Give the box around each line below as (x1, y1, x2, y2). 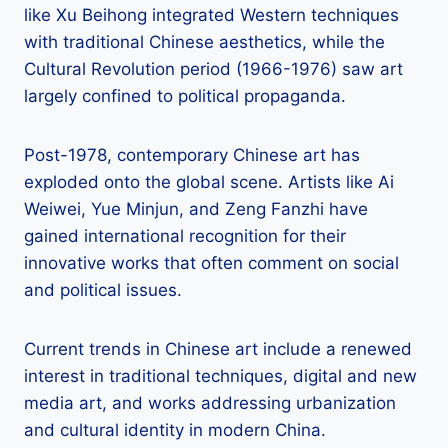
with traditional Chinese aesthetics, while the (24, 32, 385, 53)
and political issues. (24, 280, 182, 301)
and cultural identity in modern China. (24, 420, 326, 441)
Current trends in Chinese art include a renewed (24, 339, 412, 360)
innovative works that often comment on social (24, 253, 399, 274)
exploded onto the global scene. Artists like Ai (24, 172, 394, 193)
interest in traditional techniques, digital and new (24, 366, 417, 387)
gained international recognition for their (24, 226, 346, 247)
